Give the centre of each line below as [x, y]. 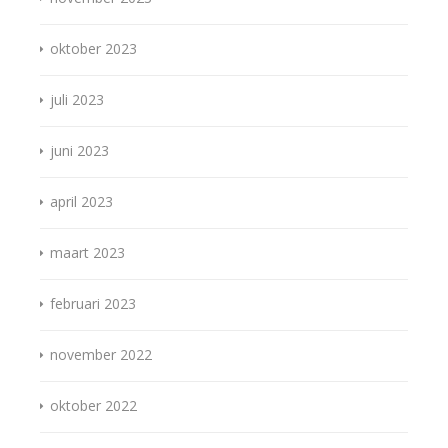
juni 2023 [79, 151]
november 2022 [101, 355]
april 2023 [81, 202]
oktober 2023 [93, 49]
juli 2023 [77, 100]
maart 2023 [87, 253]
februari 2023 [93, 304]
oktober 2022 [93, 406]
